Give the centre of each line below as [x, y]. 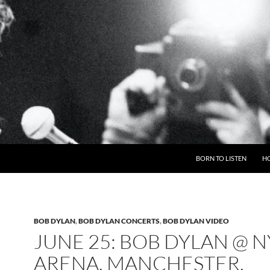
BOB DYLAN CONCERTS [119, 221]
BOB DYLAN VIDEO [196, 221]
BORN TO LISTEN [221, 158]
